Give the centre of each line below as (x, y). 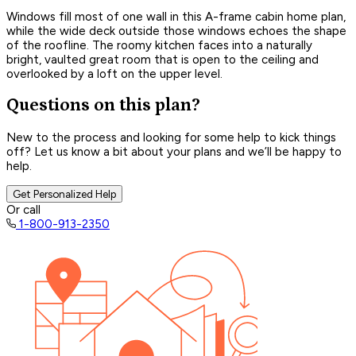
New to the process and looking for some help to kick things (171, 137)
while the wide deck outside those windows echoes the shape (176, 31)
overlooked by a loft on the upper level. (114, 74)
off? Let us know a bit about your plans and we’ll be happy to (174, 151)
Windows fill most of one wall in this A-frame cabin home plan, (176, 16)
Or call (23, 209)
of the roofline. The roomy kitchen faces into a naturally (159, 45)
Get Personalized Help (64, 193)
